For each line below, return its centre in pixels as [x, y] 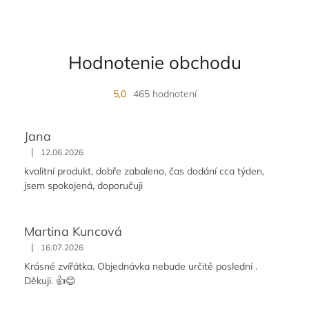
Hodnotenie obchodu [154, 63]
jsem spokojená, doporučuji [83, 186]
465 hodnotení [165, 94]
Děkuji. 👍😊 [50, 281]
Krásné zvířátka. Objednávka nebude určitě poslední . [141, 267]
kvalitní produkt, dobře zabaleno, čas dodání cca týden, [144, 171]
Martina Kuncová [73, 232]
